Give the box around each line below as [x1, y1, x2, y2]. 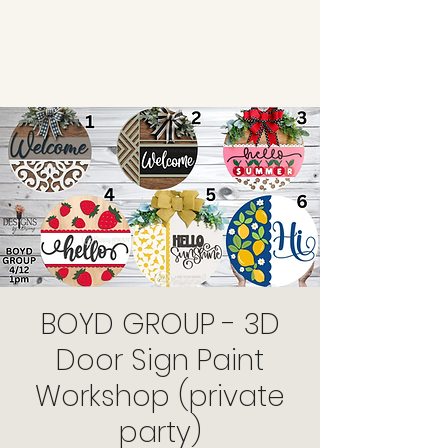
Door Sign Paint [56, 341, 264, 380]
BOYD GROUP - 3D [40, 305, 280, 344]
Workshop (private [35, 377, 285, 416]
